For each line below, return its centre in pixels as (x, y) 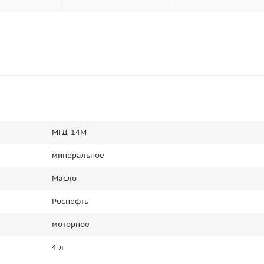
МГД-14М (69, 132)
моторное (71, 224)
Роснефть (70, 201)
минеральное (78, 155)
